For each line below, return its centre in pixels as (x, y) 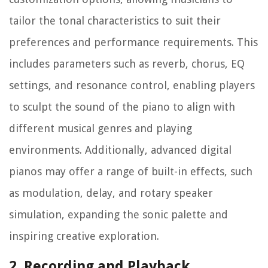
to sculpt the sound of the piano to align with (122, 107)
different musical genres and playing (100, 129)
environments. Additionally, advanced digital (120, 150)
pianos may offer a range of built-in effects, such (131, 172)
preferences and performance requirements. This (133, 42)
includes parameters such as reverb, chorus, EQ (127, 64)
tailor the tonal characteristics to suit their (115, 21)
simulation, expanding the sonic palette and (118, 215)
